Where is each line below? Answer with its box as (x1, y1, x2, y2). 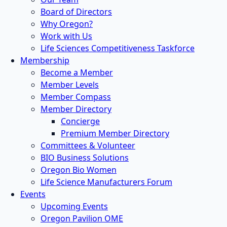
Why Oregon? (41, 18, 93, 29)
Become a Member (41, 66, 113, 78)
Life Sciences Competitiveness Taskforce (41, 42, 195, 54)
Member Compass (41, 91, 111, 102)
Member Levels (41, 79, 99, 90)
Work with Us (41, 30, 92, 42)
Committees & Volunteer (41, 139, 135, 151)
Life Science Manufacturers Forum (41, 176, 172, 187)
